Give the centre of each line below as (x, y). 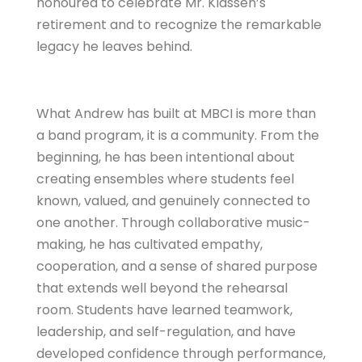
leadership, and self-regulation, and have (166, 332)
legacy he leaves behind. (114, 47)
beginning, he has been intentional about (166, 158)
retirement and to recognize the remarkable (179, 25)
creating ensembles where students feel (165, 179)
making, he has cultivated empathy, (149, 245)
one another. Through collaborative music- (173, 223)
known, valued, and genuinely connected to (173, 201)
